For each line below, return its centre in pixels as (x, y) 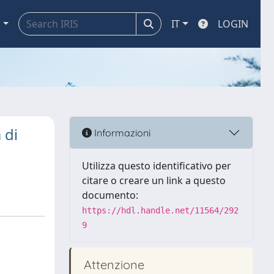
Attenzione (113, 265)
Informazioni (121, 132)
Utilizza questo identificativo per (157, 166)
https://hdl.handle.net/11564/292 (160, 210)
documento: (110, 195)
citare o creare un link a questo (154, 180)
